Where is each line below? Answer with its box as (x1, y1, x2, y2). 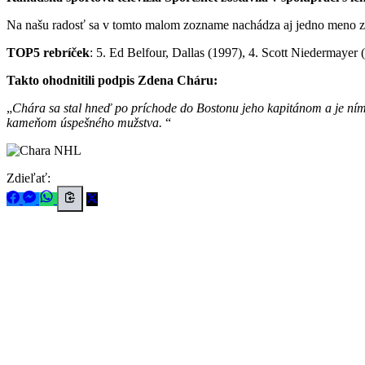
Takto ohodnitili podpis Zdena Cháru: (7, 73, 221, 87)
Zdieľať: (7, 170, 51, 185)
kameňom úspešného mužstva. (7, 115, 165, 130)
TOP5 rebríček (7, 45, 90, 59)
